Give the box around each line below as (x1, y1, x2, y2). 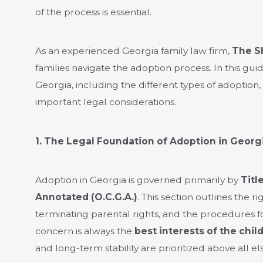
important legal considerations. (35, 96, 176, 108)
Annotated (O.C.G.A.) (35, 191, 137, 203)
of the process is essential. (35, 6, 151, 18)
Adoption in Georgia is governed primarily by (35, 174, 241, 186)
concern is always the (35, 225, 134, 237)
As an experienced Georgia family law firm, (35, 45, 232, 57)
